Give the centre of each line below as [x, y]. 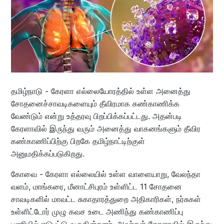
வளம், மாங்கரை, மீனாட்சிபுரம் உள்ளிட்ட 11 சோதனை [96, 187]
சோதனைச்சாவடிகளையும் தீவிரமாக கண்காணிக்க [95, 104]
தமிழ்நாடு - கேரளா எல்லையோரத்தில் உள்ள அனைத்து [100, 91]
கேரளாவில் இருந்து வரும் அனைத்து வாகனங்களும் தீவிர [105, 129]
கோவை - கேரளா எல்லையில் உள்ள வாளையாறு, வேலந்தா [105, 174]
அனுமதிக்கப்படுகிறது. [47, 154]
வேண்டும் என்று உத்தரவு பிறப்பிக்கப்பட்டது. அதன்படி [96, 116]
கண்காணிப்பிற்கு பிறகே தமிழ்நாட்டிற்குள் [78, 141]
